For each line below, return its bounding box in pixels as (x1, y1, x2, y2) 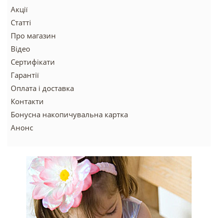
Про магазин (11, 31, 56, 40)
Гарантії (11, 70, 39, 80)
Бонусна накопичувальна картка (11, 109, 128, 119)
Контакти (11, 96, 44, 106)
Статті (11, 18, 31, 27)
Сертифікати (11, 57, 55, 67)
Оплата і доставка (11, 83, 74, 93)
